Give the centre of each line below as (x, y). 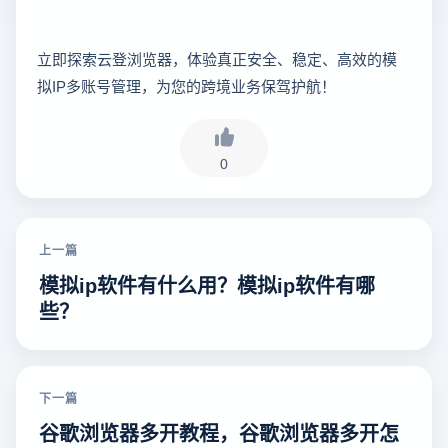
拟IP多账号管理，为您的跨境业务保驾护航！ (186, 86)
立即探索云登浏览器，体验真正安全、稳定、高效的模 (217, 59)
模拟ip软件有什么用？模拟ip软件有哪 (207, 284)
